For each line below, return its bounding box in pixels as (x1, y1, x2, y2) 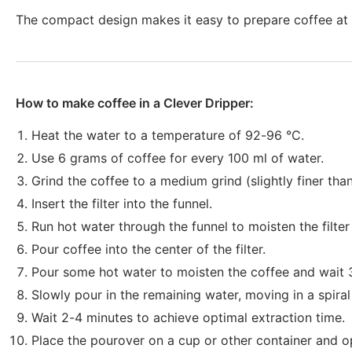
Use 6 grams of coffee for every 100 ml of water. (31, 150, 324, 166)
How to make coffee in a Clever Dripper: (16, 95, 254, 111)
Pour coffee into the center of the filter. (31, 241, 266, 257)
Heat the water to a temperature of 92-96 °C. (31, 127, 304, 143)
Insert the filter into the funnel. (31, 196, 212, 211)
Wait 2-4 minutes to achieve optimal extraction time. (31, 310, 345, 325)
